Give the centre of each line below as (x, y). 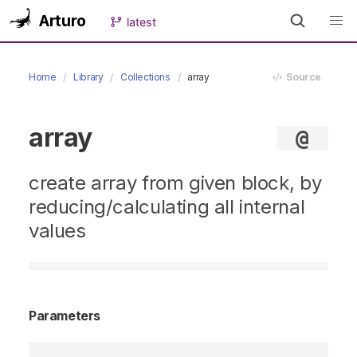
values (57, 231)
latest (142, 22)
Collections (145, 77)
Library (88, 77)
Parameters (65, 316)
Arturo (63, 21)
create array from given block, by (175, 183)
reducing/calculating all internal (167, 207)
